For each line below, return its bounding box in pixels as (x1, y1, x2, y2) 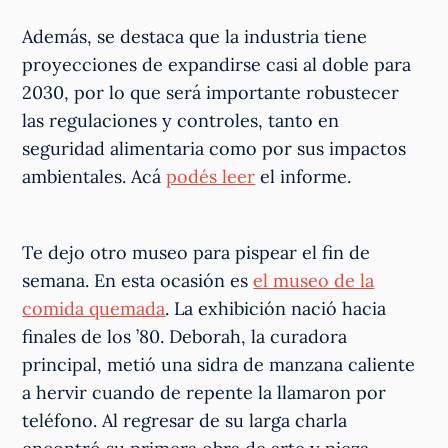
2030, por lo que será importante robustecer (22, 81, 400, 105)
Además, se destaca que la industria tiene (22, 25, 368, 49)
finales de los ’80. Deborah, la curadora (22, 325, 348, 349)
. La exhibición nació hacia (165, 297, 387, 321)
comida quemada (22, 297, 166, 321)
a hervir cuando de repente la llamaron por (22, 381, 387, 405)
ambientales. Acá (22, 165, 167, 189)
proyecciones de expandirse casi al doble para (22, 53, 412, 77)
